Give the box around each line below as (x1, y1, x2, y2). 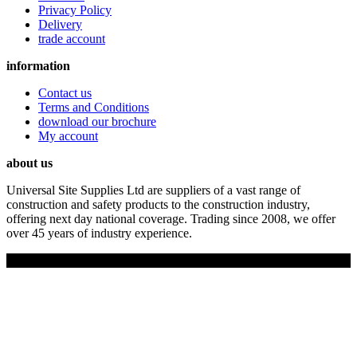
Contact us (38, 85, 92, 100)
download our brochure (38, 114, 156, 128)
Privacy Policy (38, 2, 112, 17)
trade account (38, 31, 105, 45)
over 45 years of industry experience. (6, 226, 192, 240)
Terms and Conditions (38, 100, 149, 114)
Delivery (38, 17, 82, 31)
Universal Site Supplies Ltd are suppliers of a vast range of (6, 182, 300, 197)
